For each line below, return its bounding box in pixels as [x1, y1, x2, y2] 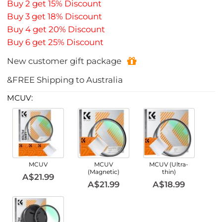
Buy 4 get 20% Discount [7, 24, 106, 35]
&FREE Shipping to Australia [7, 74, 123, 85]
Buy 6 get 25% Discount [7, 37, 104, 48]
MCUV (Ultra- [149, 160, 189, 168]
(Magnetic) [87, 167, 119, 175]
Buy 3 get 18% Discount [7, 11, 103, 22]
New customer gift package [7, 56, 122, 66]
